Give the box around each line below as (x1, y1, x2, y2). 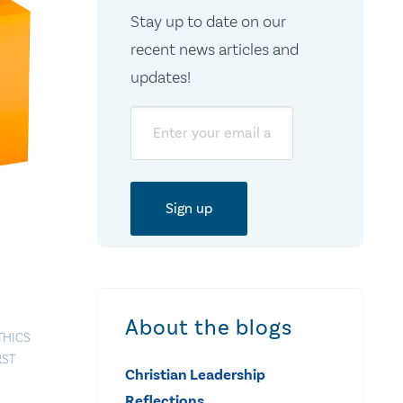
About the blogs (125, 314, 292, 340)
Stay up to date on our (130, 11, 286, 31)
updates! (130, 67, 191, 87)
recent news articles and (130, 39, 299, 59)
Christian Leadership (125, 364, 265, 384)
